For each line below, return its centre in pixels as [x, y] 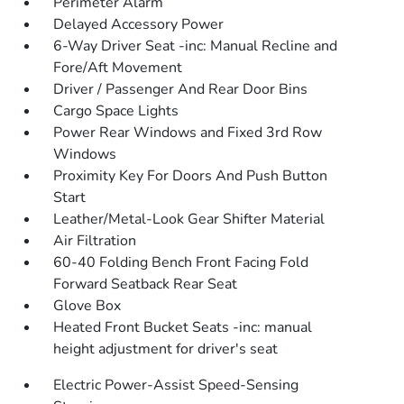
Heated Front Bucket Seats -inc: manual [183, 327]
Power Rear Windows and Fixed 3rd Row [188, 133]
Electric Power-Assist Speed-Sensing [176, 385]
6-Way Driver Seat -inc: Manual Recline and [196, 46]
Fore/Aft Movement [118, 68]
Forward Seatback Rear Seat [146, 284]
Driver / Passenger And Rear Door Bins [181, 89]
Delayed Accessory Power [139, 24]
